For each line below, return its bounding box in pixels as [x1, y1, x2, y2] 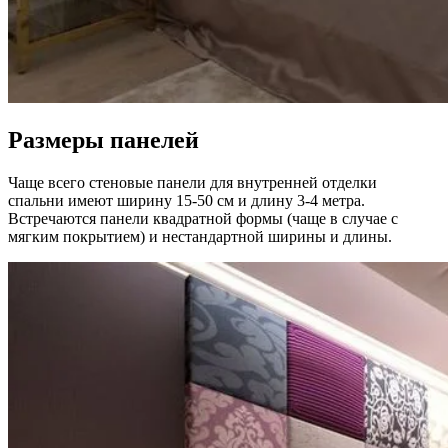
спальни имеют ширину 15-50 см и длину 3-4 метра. [8, 191, 365, 209]
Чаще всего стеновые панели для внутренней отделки [8, 173, 377, 191]
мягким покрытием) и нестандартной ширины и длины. [8, 227, 392, 245]
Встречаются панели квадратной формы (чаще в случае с [8, 209, 398, 227]
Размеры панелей [8, 126, 199, 153]
